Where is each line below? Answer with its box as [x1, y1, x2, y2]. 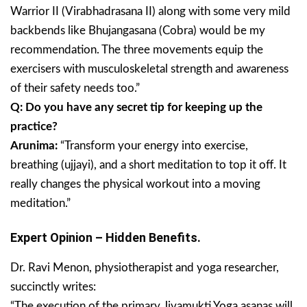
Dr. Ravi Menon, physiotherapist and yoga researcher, [10, 262, 279, 274]
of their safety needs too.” [10, 82, 140, 95]
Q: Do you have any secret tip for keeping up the [10, 101, 262, 114]
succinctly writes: [10, 281, 96, 293]
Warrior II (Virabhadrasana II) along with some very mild [10, 5, 291, 18]
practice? [10, 121, 58, 133]
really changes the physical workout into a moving [10, 178, 260, 191]
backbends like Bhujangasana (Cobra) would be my [10, 25, 265, 37]
